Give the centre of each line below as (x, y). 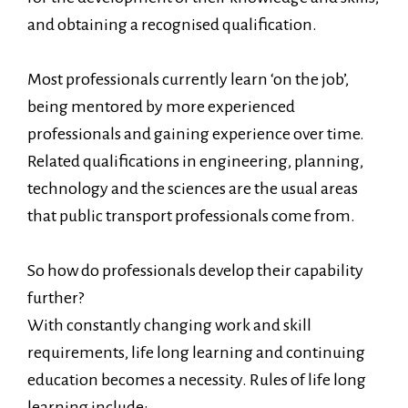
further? (56, 298)
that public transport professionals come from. (191, 216)
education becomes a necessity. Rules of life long (197, 380)
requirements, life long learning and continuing (196, 352)
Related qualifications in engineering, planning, (195, 161)
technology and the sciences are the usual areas (193, 189)
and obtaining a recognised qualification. (172, 25)
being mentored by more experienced (161, 107)
